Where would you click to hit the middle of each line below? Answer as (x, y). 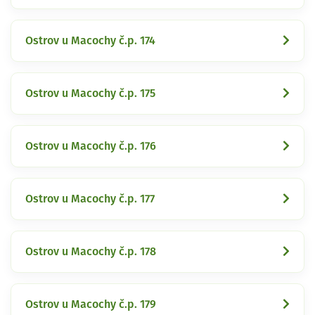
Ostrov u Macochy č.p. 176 (91, 146)
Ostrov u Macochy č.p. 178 (91, 251)
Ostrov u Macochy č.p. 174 (90, 40)
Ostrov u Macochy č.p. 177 (90, 199)
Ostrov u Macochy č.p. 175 (90, 93)
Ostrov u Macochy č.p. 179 (91, 304)
